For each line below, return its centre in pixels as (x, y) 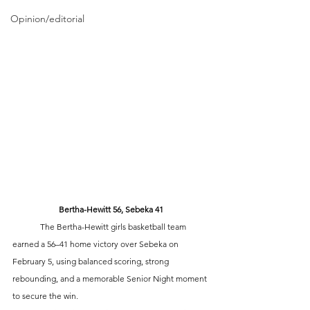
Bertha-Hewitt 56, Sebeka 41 (111, 210)
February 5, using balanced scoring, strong (92, 262)
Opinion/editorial (47, 19)
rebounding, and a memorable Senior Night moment (111, 279)
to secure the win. (45, 296)
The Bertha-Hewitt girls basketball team (26, 227)
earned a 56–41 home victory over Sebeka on (97, 244)
